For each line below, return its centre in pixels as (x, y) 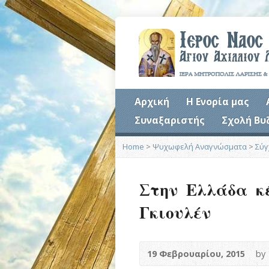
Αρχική (152, 101)
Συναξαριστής (170, 120)
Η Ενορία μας (218, 101)
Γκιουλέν (175, 212)
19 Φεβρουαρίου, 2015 (196, 254)
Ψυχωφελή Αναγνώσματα (200, 147)
